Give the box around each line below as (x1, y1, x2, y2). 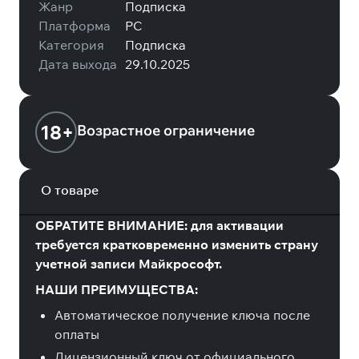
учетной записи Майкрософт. (35, 256, 222, 272)
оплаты (54, 326, 99, 342)
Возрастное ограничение (77, 120, 255, 139)
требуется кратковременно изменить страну (35, 236, 318, 252)
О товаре (41, 182, 99, 198)
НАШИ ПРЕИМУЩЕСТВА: (35, 281, 198, 297)
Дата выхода (38, 56, 117, 72)
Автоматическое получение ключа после (54, 307, 310, 323)
